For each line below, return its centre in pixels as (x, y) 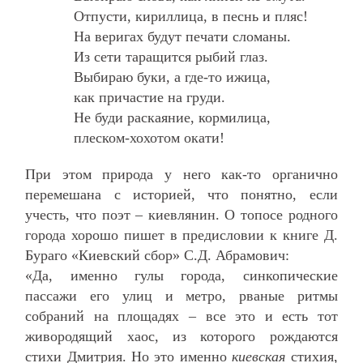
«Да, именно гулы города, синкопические (181, 275)
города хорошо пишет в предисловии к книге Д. (181, 235)
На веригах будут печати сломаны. (183, 36)
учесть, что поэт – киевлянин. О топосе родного (181, 214)
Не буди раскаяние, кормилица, (173, 117)
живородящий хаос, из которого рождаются (181, 336)
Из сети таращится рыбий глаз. (171, 56)
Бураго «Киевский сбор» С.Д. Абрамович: (158, 255)
